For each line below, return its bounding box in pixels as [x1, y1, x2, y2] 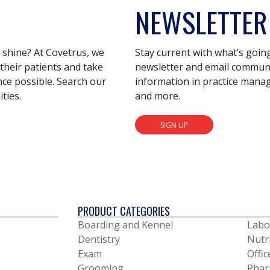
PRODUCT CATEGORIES [77, 202, 170, 219]
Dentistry [77, 233, 120, 246]
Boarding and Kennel [77, 218, 173, 232]
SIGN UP [160, 119, 188, 130]
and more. [135, 89, 180, 103]
